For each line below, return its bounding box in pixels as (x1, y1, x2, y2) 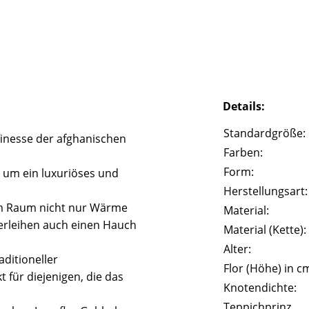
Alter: (223, 241, 252, 257)
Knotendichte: (223, 279, 297, 295)
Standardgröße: (223, 125, 306, 141)
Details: (223, 98, 266, 114)
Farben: (223, 144, 263, 160)
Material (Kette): (223, 221, 307, 237)
